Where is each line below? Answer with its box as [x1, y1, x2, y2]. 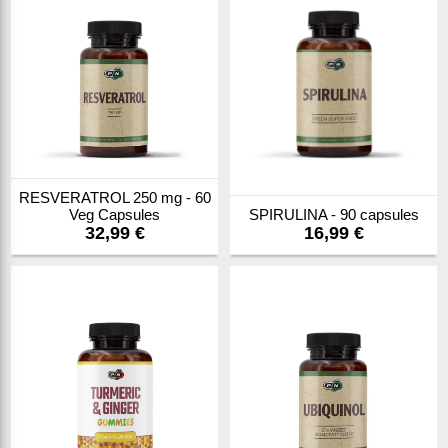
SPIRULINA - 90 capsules [248, 206, 419, 223]
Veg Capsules [69, 206, 160, 223]
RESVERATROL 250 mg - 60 [18, 189, 211, 206]
